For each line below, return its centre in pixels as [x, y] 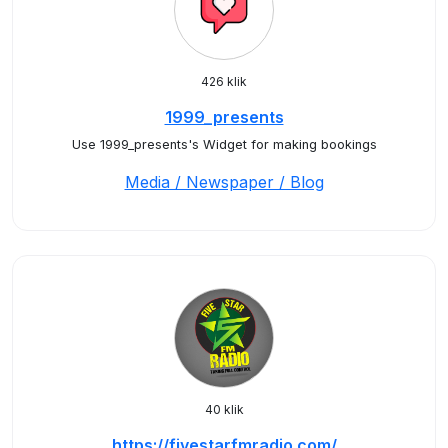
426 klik [224, 81]
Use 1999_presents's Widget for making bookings [224, 144]
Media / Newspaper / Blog [224, 182]
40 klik [224, 409]
